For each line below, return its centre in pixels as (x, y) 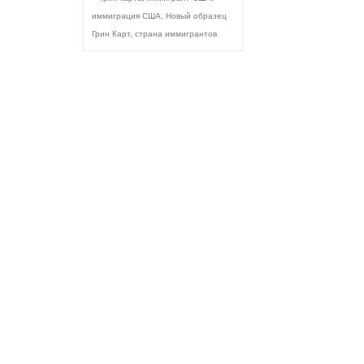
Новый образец (196, 16)
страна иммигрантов (176, 34)
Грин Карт (111, 34)
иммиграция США (126, 16)
